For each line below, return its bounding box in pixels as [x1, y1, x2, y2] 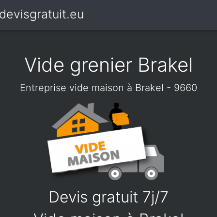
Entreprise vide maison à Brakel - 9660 [20, 82, 197, 93]
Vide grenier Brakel [24, 53, 193, 77]
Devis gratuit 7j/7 [48, 187, 169, 206]
